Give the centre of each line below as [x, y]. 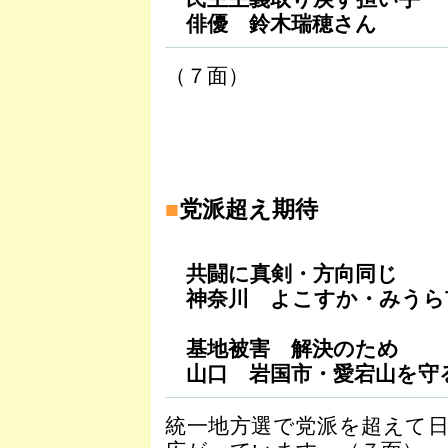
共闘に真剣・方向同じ [281, 273]
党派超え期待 [248, 208]
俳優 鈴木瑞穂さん [271, 23]
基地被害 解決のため [282, 348]
